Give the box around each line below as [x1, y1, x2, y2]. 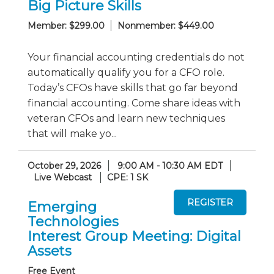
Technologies [28, 213, 119, 230]
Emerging [28, 198, 97, 215]
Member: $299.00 [28, 20, 105, 31]
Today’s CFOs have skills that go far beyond [28, 82, 238, 94]
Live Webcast [34, 172, 92, 183]
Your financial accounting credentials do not [28, 51, 245, 63]
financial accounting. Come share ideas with [28, 97, 240, 109]
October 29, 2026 [28, 160, 101, 171]
